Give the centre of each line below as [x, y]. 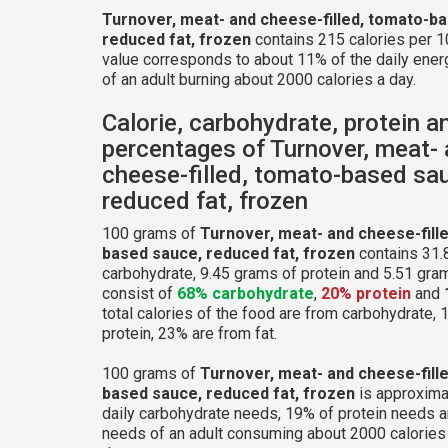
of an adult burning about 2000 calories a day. [259, 79]
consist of [139, 293]
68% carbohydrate [245, 293]
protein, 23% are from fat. [189, 333]
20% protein [366, 293]
